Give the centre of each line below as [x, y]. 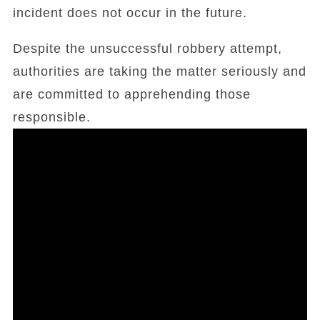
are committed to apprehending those [131, 94]
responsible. [51, 117]
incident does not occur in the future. [130, 13]
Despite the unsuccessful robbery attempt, [147, 49]
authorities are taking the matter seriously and [159, 71]
